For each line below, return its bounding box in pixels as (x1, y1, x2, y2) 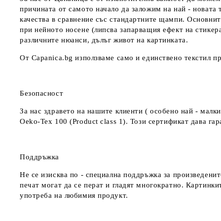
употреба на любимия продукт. (20, 191, 131, 199)
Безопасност (20, 89, 64, 97)
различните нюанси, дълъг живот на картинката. (20, 36, 190, 44)
